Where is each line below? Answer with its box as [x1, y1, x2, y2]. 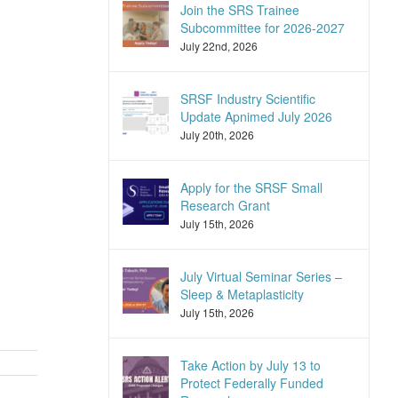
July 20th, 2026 [179, 127, 254, 142]
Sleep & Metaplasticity [179, 285, 304, 303]
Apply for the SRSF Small [179, 179, 322, 196]
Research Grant [179, 196, 270, 214]
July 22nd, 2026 [179, 38, 258, 53]
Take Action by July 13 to [179, 356, 321, 374]
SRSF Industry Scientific [179, 90, 315, 107]
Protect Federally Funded [179, 374, 323, 392]
